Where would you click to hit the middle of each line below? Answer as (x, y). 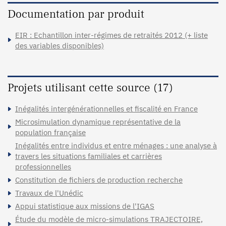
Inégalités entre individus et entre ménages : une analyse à (116, 145)
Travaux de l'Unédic (49, 193)
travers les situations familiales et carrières (89, 156)
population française (50, 132)
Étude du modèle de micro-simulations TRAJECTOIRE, (109, 219)
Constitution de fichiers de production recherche (99, 180)
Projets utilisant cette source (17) (90, 88)
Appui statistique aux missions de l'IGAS (85, 206)
